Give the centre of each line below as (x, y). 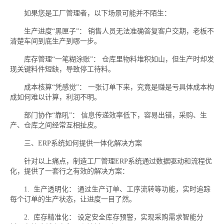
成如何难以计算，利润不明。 (55, 97)
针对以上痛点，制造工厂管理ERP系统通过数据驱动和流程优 (111, 161)
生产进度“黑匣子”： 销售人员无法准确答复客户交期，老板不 (112, 31)
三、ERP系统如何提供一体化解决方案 (76, 143)
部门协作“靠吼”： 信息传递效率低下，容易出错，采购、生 (108, 115)
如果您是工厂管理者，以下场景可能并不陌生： (90, 13)
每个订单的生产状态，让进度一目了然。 (73, 199)
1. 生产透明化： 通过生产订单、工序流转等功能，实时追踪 (110, 189)
